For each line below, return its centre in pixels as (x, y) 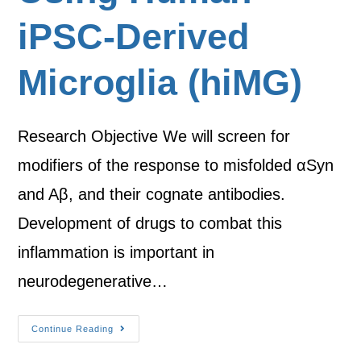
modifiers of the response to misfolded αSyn (176, 165)
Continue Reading (73, 329)
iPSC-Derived (134, 37)
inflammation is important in (116, 252)
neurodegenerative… (93, 281)
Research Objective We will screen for (154, 136)
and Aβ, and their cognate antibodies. (152, 194)
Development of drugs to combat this (150, 223)
